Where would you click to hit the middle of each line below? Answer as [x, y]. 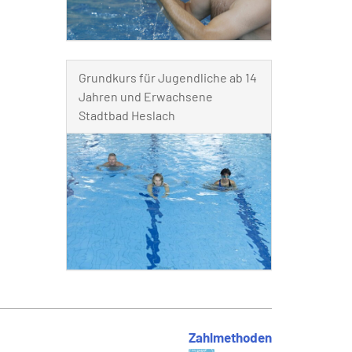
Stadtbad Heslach [126, 115]
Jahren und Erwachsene [145, 96]
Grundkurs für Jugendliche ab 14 [167, 77]
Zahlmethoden [230, 337]
